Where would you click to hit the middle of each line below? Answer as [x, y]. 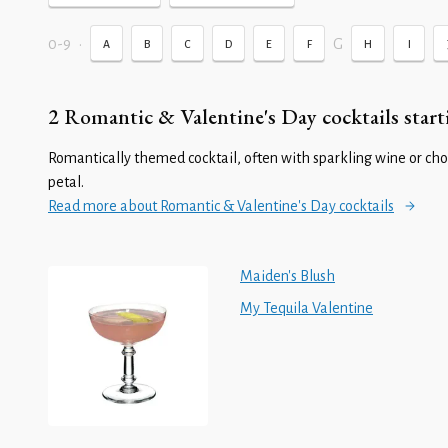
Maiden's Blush [287, 276]
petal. [66, 182]
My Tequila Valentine [306, 308]
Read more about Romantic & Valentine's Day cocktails [221, 206]
